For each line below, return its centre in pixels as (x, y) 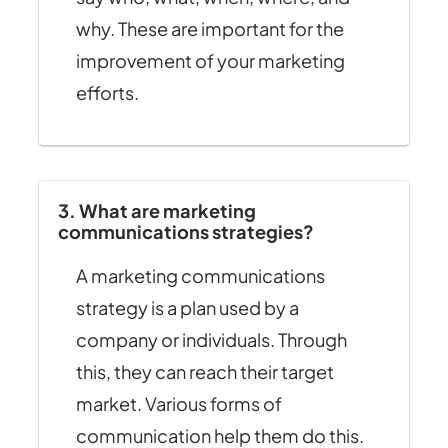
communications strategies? (185, 231)
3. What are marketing (156, 210)
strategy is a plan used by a (187, 307)
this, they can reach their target (204, 371)
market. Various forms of (178, 403)
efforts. (107, 92)
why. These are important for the (209, 28)
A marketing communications (200, 275)
